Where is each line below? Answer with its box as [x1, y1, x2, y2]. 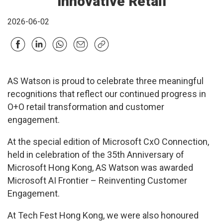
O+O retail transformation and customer [7, 102, 164, 112]
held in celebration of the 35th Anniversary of [7, 149, 184, 160]
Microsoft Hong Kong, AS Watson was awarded [7, 162, 193, 173]
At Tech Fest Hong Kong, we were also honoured [7, 210, 199, 221]
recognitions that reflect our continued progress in [7, 89, 206, 100]
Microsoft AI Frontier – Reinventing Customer [7, 175, 187, 186]
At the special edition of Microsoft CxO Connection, [7, 136, 209, 147]
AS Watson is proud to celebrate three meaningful [7, 76, 204, 87]
